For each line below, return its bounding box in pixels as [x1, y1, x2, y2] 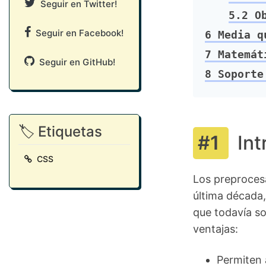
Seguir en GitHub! [34, 56, 115, 68]
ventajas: [192, 223, 238, 235]
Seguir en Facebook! [31, 27, 123, 39]
